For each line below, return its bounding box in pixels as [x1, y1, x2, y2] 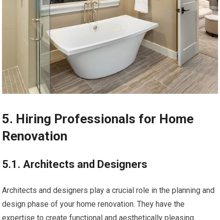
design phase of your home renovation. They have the [2, 199, 185, 209]
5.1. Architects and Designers [2, 158, 148, 170]
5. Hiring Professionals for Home [2, 111, 194, 126]
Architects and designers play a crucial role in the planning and [2, 185, 215, 195]
